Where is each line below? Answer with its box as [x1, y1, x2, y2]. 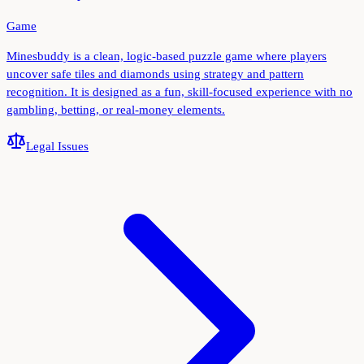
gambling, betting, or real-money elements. [6, 103, 225, 117]
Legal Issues [26, 140, 89, 154]
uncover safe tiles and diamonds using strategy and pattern [6, 67, 304, 81]
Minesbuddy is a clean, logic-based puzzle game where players [6, 50, 327, 63]
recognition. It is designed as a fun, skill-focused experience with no [6, 85, 353, 99]
